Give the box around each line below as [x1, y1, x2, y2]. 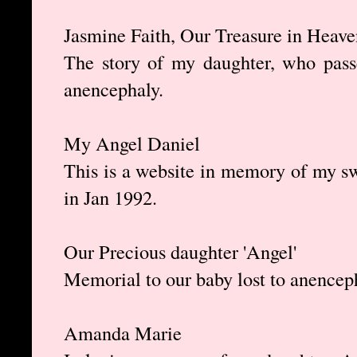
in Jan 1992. [64, 184, 157, 211]
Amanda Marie [64, 320, 182, 347]
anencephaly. [64, 76, 163, 103]
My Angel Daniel [64, 130, 200, 157]
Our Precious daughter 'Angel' [64, 238, 296, 265]
